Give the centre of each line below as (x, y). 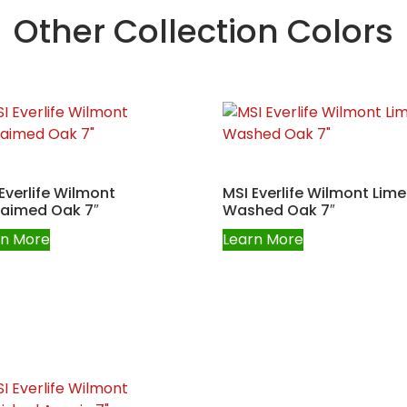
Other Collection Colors (203, 31)
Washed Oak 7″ (279, 210)
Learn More (263, 239)
